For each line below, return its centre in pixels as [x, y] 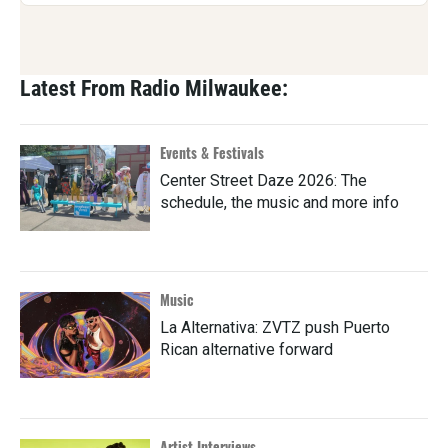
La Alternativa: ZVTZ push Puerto [275, 327]
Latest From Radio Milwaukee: [154, 88]
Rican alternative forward [246, 349]
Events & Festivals [212, 152]
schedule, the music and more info [279, 202]
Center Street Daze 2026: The [263, 180]
